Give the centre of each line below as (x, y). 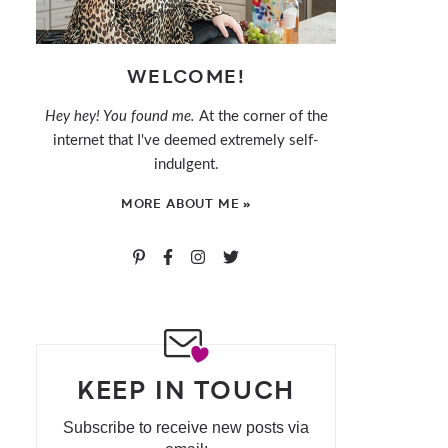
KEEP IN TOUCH (186, 392)
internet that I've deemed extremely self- (186, 141)
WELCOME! (186, 79)
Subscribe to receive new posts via (186, 427)
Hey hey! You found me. (119, 117)
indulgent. (186, 165)
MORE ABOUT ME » (186, 205)
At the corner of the (261, 117)
